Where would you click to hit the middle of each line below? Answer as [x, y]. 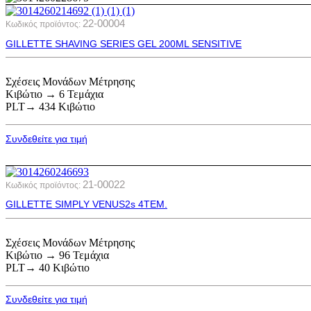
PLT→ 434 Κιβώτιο [50, 107]
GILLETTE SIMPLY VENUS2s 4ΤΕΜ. [86, 204]
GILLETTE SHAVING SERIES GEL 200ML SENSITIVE [124, 43]
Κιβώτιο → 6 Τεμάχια [54, 94]
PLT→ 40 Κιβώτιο [48, 267]
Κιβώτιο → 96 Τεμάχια [57, 255]
